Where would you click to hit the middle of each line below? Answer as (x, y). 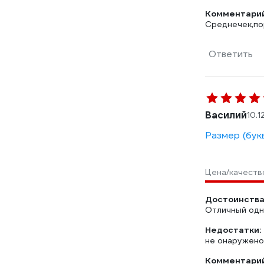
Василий (226, 115)
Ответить (231, 54)
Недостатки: (233, 230)
